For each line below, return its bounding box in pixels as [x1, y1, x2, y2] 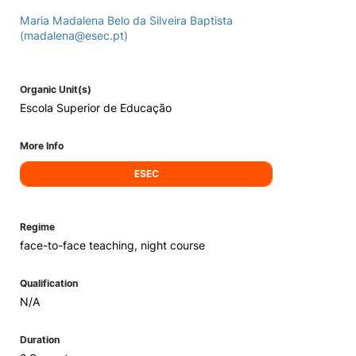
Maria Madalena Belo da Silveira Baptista [20, 14, 233, 27]
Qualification [20, 277, 78, 289]
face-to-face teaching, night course [20, 238, 205, 252]
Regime [20, 221, 55, 233]
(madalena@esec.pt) [20, 29, 128, 42]
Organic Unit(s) [20, 83, 91, 95]
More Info [20, 140, 64, 152]
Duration [20, 334, 60, 346]
